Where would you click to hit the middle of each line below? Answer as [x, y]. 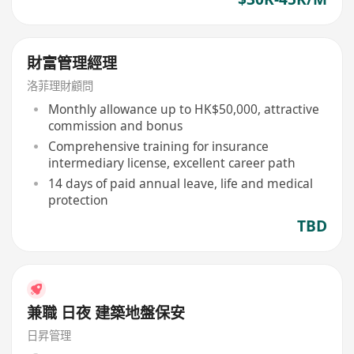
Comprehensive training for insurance [158, 146]
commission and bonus [115, 126]
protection [78, 200]
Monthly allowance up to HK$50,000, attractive [183, 109]
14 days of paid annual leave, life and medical [180, 183]
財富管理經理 [72, 63]
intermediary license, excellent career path [171, 162]
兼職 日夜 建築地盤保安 [106, 313]
